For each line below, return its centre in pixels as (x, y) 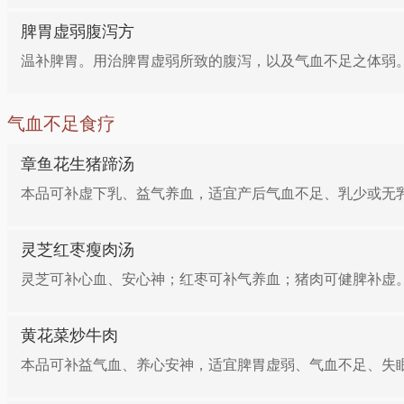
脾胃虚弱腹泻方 (78, 32)
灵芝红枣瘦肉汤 (78, 250)
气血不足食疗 (61, 124)
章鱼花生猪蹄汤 (78, 164)
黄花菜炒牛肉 (69, 335)
